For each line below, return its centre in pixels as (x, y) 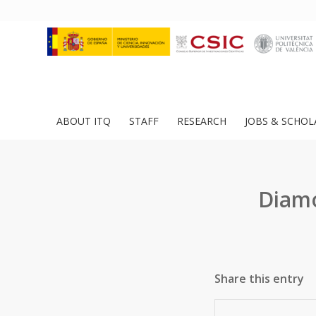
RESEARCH (202, 121)
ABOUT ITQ (84, 121)
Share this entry (259, 279)
